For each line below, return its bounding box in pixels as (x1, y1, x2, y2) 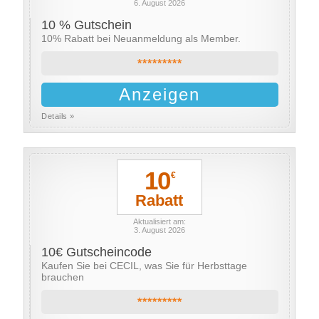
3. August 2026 (133, 226, 185, 234)
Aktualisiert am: (132, 217, 186, 226)
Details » (41, 112, 75, 120)
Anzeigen (119, 85, 201, 104)
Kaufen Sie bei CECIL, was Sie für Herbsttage (41, 260, 248, 271)
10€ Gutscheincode (41, 245, 152, 259)
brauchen (41, 271, 85, 283)
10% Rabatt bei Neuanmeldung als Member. (41, 33, 241, 44)
